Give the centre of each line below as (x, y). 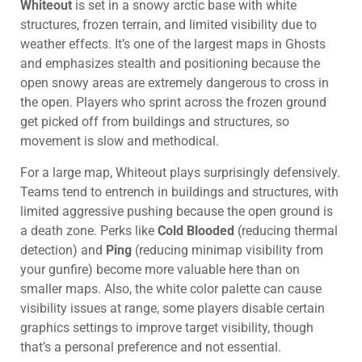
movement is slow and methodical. (120, 141)
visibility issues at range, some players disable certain (173, 308)
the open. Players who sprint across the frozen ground (173, 103)
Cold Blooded (196, 230)
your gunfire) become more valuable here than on (160, 269)
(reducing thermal (286, 230)
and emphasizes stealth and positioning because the (170, 64)
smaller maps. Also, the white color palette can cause (171, 288)
